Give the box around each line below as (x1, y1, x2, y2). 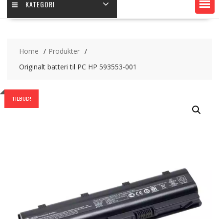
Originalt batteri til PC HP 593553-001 (19, 62, 137, 72)
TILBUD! (11, 95, 31, 103)
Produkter (48, 46, 80, 56)
